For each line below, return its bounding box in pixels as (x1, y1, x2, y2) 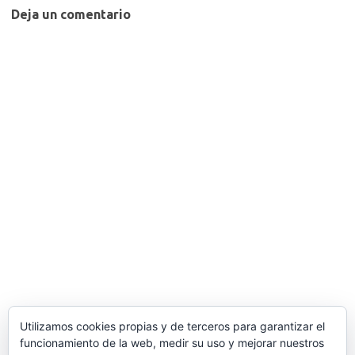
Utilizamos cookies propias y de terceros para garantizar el (20, 319, 325, 333)
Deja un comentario (11, 6, 131, 21)
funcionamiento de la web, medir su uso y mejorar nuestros (20, 336, 324, 349)
